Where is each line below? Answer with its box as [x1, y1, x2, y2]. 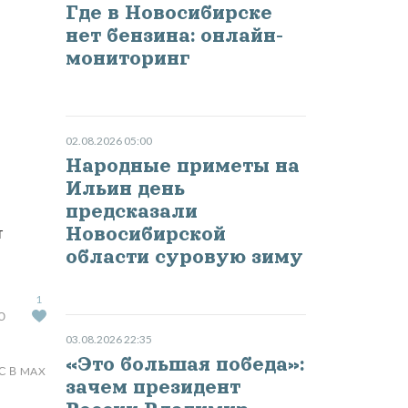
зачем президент [65, 376, 240, 399]
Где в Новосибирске [65, 2, 272, 25]
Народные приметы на [65, 155, 300, 178]
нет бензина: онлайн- [65, 25, 283, 47]
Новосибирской [65, 223, 226, 246]
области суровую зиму [65, 246, 303, 269]
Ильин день [65, 178, 185, 200]
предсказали [65, 200, 198, 223]
